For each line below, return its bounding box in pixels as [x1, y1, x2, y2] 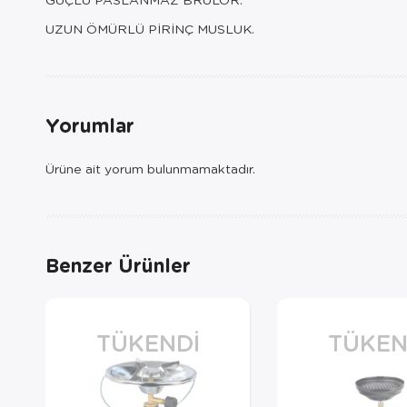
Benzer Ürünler [45, 252, 191, 278]
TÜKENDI [95, 326, 200, 358]
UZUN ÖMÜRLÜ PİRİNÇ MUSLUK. [45, 20, 254, 36]
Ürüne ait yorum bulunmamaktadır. [45, 160, 255, 176]
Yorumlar [45, 112, 134, 138]
